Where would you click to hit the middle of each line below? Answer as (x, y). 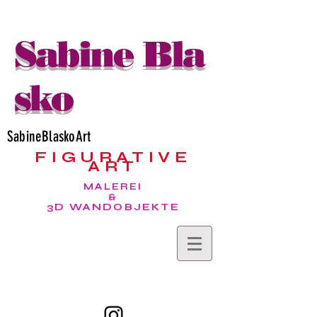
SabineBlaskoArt (49, 136)
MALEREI (113, 187)
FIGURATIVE (113, 157)
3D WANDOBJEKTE (113, 207)
